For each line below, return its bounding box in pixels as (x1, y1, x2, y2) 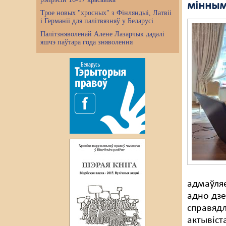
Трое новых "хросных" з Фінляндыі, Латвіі (40, 9, 172, 17)
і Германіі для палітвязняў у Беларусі (40, 17, 153, 25)
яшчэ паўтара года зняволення (40, 38, 133, 46)
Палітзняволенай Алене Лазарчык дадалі (40, 30, 164, 38)
